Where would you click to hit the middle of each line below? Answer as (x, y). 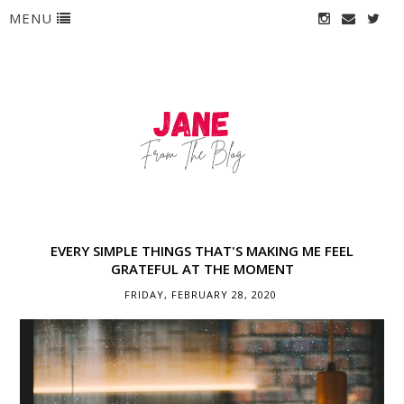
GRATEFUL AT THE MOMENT (202, 268)
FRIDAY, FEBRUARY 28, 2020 (200, 294)
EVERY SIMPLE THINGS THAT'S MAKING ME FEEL (202, 250)
